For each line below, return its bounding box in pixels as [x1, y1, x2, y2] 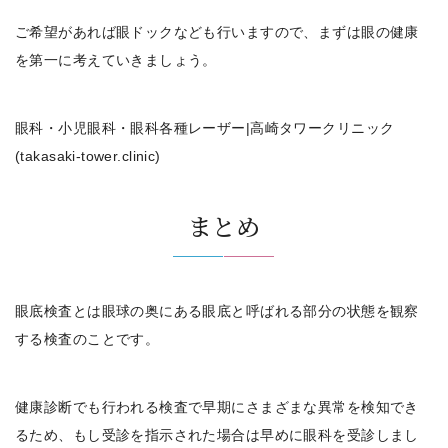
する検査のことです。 [15, 330, 160, 347]
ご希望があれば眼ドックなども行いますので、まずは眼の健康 [15, 23, 419, 40]
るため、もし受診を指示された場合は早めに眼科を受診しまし [15, 426, 419, 443]
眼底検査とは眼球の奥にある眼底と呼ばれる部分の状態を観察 [15, 302, 419, 319]
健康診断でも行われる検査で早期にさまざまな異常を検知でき [15, 398, 419, 415]
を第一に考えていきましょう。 [15, 51, 217, 68]
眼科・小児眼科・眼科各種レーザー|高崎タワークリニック [15, 119, 395, 136]
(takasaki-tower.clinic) [15, 147, 161, 164]
